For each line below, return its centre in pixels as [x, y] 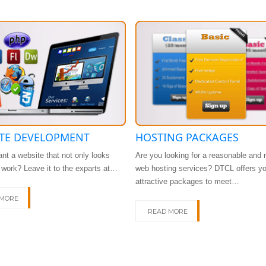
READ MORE [168, 211]
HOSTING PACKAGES [187, 137]
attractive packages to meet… [187, 181]
